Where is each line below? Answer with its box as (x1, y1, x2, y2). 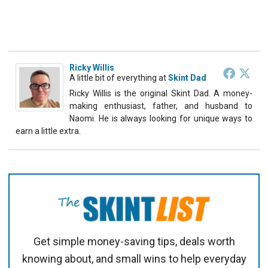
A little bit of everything (69, 72, 157, 83)
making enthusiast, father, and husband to (69, 100, 252, 111)
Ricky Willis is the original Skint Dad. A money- (69, 88, 252, 98)
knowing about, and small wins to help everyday (22, 252, 246, 266)
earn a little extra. (16, 126, 81, 136)
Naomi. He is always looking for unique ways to (69, 113, 252, 123)
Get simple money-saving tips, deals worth (33, 235, 235, 248)
